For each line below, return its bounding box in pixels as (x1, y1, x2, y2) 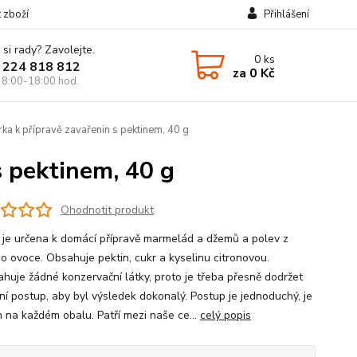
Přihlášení (263, 7, 309, 22)
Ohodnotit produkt (60, 202, 154, 218)
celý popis (199, 308, 251, 323)
